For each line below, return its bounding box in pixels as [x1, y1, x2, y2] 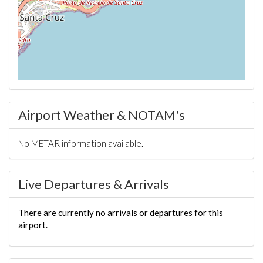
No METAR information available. [18, 138, 143, 149]
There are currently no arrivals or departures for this [18, 207, 223, 218]
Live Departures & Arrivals [18, 176, 169, 192]
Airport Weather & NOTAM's [18, 107, 185, 123]
